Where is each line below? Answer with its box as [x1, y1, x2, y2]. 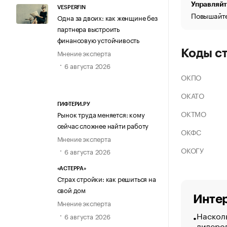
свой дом [57, 184, 86, 195]
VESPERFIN [57, 4, 86, 10]
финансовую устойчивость [57, 34, 139, 45]
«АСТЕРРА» [57, 166, 86, 172]
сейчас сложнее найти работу [57, 120, 149, 131]
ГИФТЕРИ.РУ [57, 101, 90, 107]
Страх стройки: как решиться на [57, 173, 156, 184]
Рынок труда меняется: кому [57, 109, 145, 120]
